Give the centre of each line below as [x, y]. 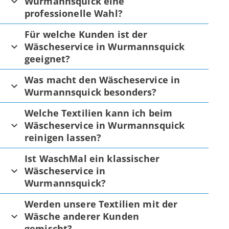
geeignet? [48, 59]
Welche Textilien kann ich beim [99, 113]
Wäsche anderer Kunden [82, 216]
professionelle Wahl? [74, 13]
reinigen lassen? [63, 137]
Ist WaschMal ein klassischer [92, 158]
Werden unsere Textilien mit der [101, 204]
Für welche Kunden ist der [86, 34]
